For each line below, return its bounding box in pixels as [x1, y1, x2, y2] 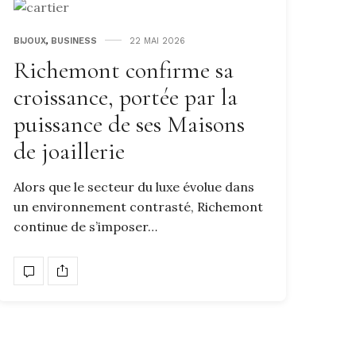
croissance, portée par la [14, 82, 238, 112]
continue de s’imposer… [14, 218, 157, 234]
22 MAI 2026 [130, 35, 185, 46]
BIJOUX [14, 35, 46, 46]
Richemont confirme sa [14, 55, 234, 85]
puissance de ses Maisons [14, 109, 245, 139]
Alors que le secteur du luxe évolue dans [14, 178, 254, 195]
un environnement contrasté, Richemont [14, 198, 263, 215]
